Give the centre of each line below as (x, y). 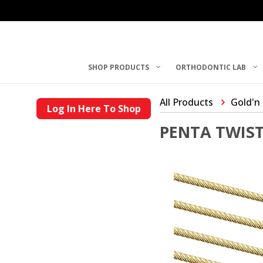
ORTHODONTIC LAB (211, 67)
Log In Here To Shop (94, 109)
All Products (186, 102)
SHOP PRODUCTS (119, 67)
